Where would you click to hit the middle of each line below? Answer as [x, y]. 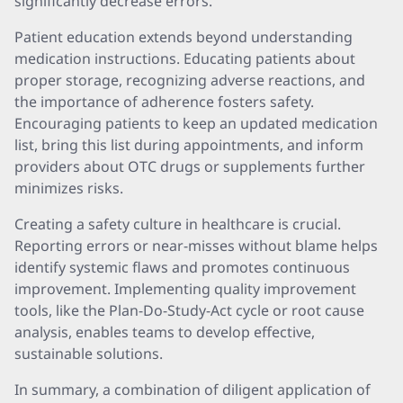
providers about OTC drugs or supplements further [190, 166]
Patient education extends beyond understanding [184, 37]
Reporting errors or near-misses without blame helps [196, 246]
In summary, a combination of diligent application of [193, 390]
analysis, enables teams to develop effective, [165, 332]
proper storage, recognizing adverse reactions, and [190, 80]
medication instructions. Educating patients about [185, 58]
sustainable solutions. [89, 354]
